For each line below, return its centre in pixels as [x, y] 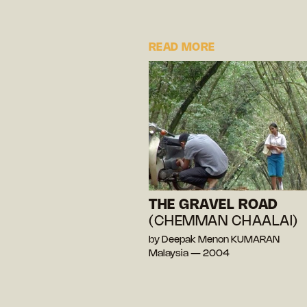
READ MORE [182, 47]
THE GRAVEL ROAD [213, 205]
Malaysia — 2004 [189, 254]
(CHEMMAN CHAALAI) [223, 221]
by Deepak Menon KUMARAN [214, 240]
